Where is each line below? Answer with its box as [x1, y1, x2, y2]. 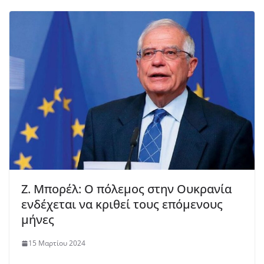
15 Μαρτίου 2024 [28, 238, 85, 249]
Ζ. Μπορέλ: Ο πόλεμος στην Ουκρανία [21, 181, 232, 197]
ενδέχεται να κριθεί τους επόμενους [21, 196, 223, 213]
